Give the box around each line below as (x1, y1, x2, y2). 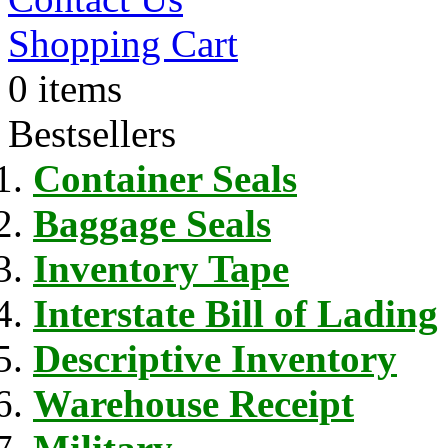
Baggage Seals (33, 201, 271, 245)
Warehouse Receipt (33, 381, 354, 425)
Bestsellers (8, 111, 176, 155)
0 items (8, 66, 122, 110)
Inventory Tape (33, 246, 289, 290)
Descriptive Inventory (33, 336, 397, 380)
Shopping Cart (8, 21, 238, 65)
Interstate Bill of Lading (33, 291, 438, 335)
